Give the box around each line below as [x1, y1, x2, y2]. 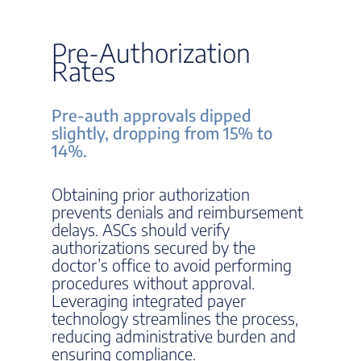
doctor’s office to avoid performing [52, 255, 292, 275]
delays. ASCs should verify [52, 219, 230, 239]
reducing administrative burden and [52, 326, 296, 346]
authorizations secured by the [52, 237, 255, 257]
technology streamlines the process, [52, 308, 298, 328]
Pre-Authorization [52, 36, 251, 68]
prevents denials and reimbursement [52, 201, 303, 222]
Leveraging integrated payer [52, 290, 246, 310]
